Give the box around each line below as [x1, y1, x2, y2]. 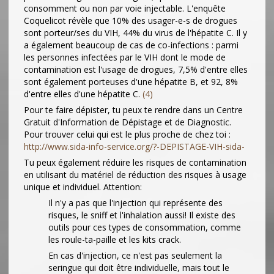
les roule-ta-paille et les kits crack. [48, 234, 181, 246]
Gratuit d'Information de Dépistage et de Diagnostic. [24, 116, 231, 128]
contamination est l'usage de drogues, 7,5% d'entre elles [24, 64, 248, 76]
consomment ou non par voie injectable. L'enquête [24, 2, 226, 15]
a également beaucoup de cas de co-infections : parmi [24, 39, 239, 51]
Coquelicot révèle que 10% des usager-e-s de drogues [24, 15, 237, 27]
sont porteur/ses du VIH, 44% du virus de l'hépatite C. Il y [24, 27, 247, 39]
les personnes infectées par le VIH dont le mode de [24, 51, 226, 64]
